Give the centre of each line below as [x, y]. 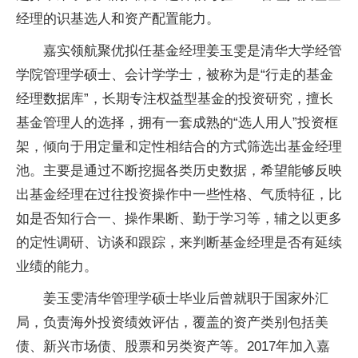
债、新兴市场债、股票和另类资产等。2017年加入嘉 [173, 346]
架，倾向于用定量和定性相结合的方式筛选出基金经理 [179, 147]
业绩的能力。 [57, 267]
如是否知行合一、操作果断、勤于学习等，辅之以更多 [179, 219]
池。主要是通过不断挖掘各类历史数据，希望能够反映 [179, 171]
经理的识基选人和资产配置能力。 [118, 19]
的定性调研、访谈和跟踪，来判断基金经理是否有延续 [179, 243]
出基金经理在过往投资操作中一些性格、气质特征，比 [179, 195]
